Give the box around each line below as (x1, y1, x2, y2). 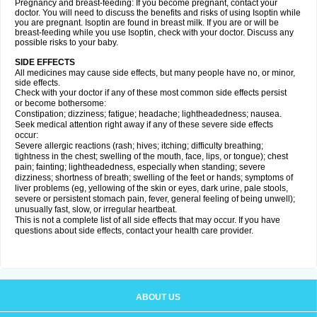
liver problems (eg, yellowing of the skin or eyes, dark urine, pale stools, (15, 183, 288, 193)
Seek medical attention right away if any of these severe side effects (15, 120, 273, 129)
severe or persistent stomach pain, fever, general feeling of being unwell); (15, 194, 295, 204)
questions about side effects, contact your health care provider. (15, 226, 253, 236)
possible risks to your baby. (15, 38, 118, 47)
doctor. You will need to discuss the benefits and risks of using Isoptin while (15, 8, 301, 18)
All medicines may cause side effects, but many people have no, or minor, (15, 68, 295, 78)
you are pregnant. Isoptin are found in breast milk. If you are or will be (15, 18, 279, 28)
